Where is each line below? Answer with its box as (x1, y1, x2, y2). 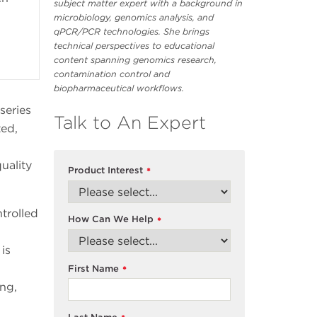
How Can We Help (68, 214, 154, 225)
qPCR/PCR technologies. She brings (54, 26, 209, 38)
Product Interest (68, 164, 143, 175)
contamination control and (54, 69, 170, 80)
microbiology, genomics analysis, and (54, 12, 214, 23)
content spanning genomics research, (54, 54, 217, 66)
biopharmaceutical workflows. (54, 83, 184, 94)
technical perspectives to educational (54, 40, 214, 52)
